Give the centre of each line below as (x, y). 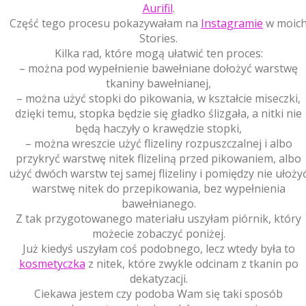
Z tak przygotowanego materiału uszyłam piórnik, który (158, 218)
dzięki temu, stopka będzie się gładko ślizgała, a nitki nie (158, 113)
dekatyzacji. (158, 278)
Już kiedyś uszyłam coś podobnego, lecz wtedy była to (158, 248)
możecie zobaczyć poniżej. (158, 233)
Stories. (158, 38)
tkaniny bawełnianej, (158, 83)
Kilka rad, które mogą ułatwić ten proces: (158, 53)
